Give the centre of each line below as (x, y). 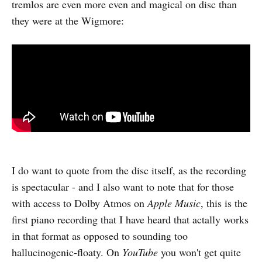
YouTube (140, 252)
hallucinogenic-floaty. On (67, 252)
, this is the (224, 203)
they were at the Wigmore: (68, 21)
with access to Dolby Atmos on (80, 203)
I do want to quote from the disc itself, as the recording (129, 170)
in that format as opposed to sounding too (100, 236)
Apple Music (174, 203)
